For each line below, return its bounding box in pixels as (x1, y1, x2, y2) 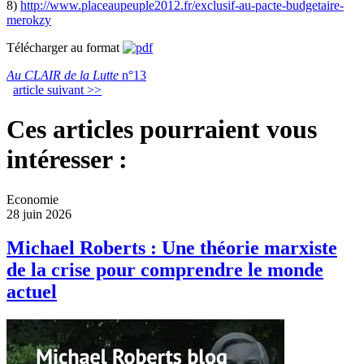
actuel (6, 281, 57, 303)
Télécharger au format (6, 40, 123, 54)
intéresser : (6, 145, 128, 175)
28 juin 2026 (6, 206, 71, 221)
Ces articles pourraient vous (6, 115, 317, 145)
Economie (6, 192, 58, 206)
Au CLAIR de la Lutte (6, 67, 119, 82)
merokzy (6, 12, 51, 27)
